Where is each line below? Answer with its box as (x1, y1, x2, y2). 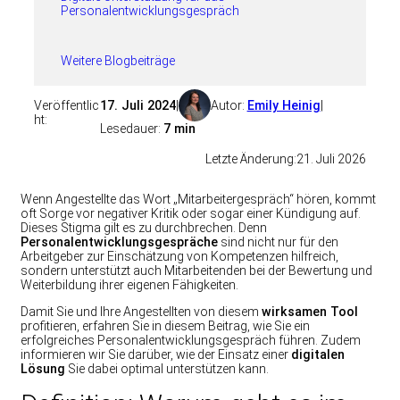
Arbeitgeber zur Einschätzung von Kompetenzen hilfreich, (21, 248, 338, 263)
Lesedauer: (99, 121, 163, 137)
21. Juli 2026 (296, 152, 366, 167)
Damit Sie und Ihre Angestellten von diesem (21, 304, 262, 319)
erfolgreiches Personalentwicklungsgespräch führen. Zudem (21, 332, 361, 347)
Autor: (210, 98, 247, 113)
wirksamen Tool (262, 304, 358, 319)
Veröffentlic (34, 98, 99, 113)
